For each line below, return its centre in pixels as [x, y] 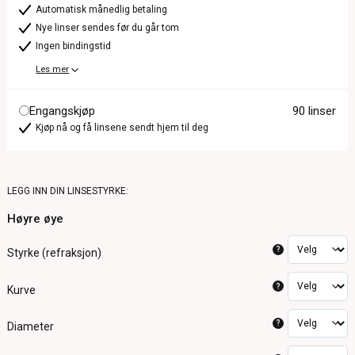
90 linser [314, 111]
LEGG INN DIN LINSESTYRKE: [68, 191]
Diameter [31, 327]
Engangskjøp [63, 111]
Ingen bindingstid [74, 46]
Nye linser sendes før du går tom [108, 27]
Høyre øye [36, 218]
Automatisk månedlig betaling [102, 10]
